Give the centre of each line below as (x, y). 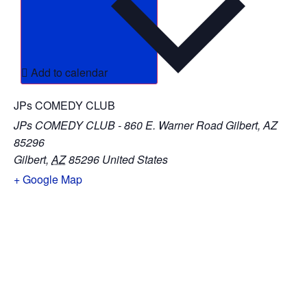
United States (135, 160)
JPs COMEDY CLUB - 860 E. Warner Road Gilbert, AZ (146, 125)
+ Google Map (48, 180)
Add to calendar (71, 73)
